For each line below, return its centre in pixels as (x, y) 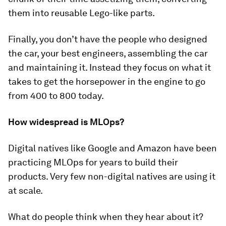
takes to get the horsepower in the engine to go (107, 82)
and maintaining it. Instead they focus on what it (109, 68)
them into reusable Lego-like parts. (81, 13)
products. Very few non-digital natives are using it (112, 177)
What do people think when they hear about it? (106, 217)
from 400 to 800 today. (56, 96)
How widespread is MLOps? (66, 122)
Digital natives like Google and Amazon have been (112, 148)
